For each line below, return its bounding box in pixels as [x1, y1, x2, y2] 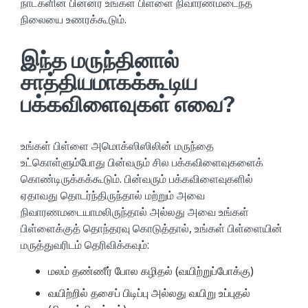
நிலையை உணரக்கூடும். [21, 11, 126, 27]
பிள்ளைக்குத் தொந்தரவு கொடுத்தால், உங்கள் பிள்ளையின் [21, 220, 283, 236]
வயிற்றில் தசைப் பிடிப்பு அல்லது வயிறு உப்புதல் [48, 285, 250, 300]
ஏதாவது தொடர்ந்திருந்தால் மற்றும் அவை [21, 187, 205, 203]
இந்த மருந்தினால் [21, 46, 179, 74]
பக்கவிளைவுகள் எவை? [21, 90, 235, 118]
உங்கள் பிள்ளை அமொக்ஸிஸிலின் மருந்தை [21, 137, 214, 153]
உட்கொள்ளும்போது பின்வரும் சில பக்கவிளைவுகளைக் [21, 154, 263, 170]
